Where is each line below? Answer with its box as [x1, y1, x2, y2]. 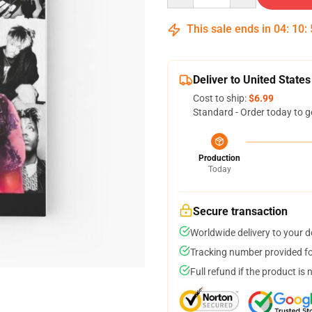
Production [198, 153, 240, 163]
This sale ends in [184, 22, 274, 36]
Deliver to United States [193, 73, 311, 86]
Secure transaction [193, 205, 288, 218]
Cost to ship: [193, 93, 249, 104]
